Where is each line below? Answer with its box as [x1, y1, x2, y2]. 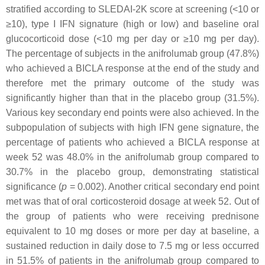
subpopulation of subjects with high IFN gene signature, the [6, 122, 259, 132]
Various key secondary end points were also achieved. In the [6, 108, 259, 118]
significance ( [6, 182, 62, 192]
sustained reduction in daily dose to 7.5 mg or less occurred [6, 241, 259, 251]
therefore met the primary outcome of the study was [6, 78, 259, 88]
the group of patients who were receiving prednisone [6, 211, 259, 221]
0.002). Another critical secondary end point [77, 182, 259, 192]
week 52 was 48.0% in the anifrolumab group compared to [6, 152, 259, 162]
